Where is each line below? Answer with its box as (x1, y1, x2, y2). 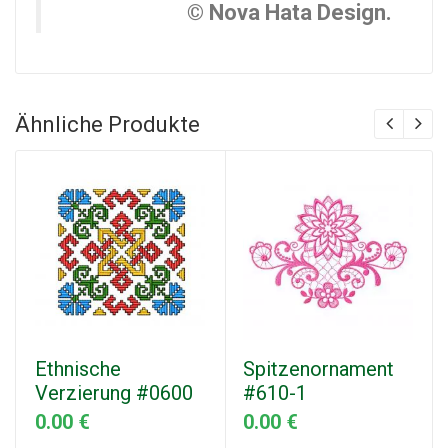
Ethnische (35, 357, 121, 382)
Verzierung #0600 (35, 381, 193, 406)
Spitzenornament (243, 357, 394, 382)
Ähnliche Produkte (15, 112, 200, 138)
